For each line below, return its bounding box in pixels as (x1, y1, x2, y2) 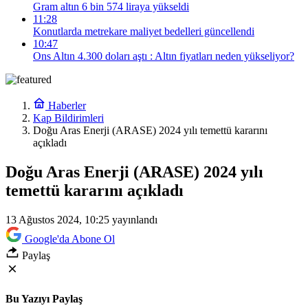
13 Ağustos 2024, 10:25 (5, 213, 109, 225)
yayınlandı (109, 213, 157, 225)
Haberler (45, 100, 86, 111)
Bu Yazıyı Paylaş (5, 293, 82, 305)
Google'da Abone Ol (25, 232, 115, 245)
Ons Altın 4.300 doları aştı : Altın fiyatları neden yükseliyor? (33, 50, 294, 62)
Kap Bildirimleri (33, 112, 104, 124)
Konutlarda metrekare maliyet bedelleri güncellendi (33, 25, 254, 37)
